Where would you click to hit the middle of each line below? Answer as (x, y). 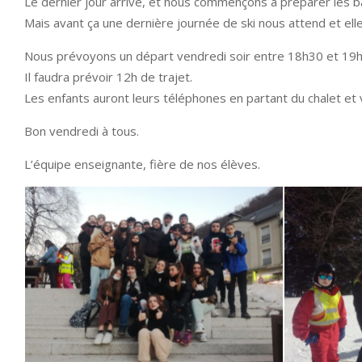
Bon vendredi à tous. (82, 131)
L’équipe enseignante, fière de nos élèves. (142, 164)
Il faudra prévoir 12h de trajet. (108, 77)
